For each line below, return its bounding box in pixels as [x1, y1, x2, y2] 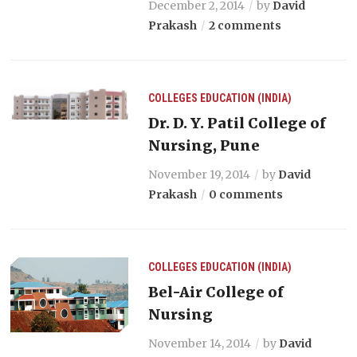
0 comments [208, 186, 283, 202]
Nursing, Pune [147, 135, 260, 155]
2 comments [208, 18, 281, 33]
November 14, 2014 [147, 335, 251, 351]
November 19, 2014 [147, 167, 250, 182]
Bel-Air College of [147, 282, 284, 301]
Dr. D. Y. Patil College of [147, 113, 326, 132]
